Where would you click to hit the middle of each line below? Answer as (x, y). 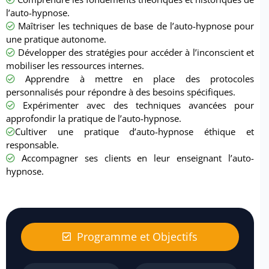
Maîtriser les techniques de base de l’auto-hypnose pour (134, 26)
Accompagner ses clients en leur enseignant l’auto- (134, 158)
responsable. (32, 145)
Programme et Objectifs (137, 236)
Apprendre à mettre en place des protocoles (134, 79)
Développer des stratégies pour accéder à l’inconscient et (134, 53)
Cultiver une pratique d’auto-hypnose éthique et (134, 132)
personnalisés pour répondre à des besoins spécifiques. (121, 92)
